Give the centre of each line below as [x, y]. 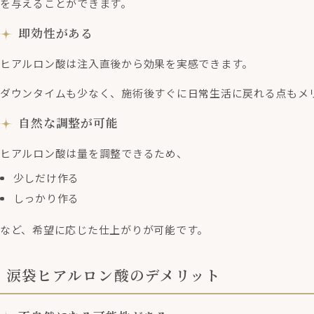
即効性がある [56, 33]
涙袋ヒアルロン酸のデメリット [114, 275]
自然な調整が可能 [68, 123]
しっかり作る [46, 198]
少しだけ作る [46, 178]
